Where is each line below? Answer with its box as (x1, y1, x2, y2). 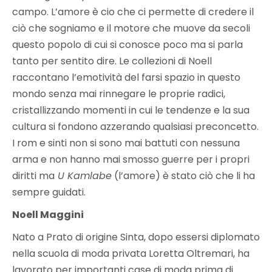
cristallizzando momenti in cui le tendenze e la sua (12, 103, 250, 118)
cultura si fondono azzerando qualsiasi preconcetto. (12, 120, 259, 134)
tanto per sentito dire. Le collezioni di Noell (12, 54, 212, 69)
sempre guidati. (12, 185, 86, 200)
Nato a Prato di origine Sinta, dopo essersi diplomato (12, 230, 260, 245)
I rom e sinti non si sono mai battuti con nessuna (12, 136, 240, 151)
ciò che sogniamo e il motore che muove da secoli (12, 21, 250, 36)
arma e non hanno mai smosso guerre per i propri (12, 152, 250, 167)
